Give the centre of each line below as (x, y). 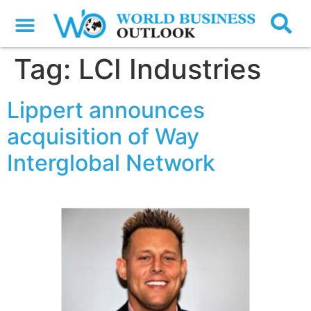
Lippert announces (106, 110)
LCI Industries (170, 69)
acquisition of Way (103, 137)
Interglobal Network (111, 163)
